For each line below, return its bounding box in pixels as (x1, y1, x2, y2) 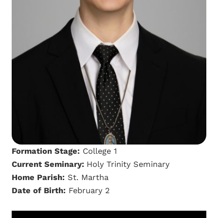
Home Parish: (12, 172, 65, 182)
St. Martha (65, 172, 109, 182)
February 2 (66, 185, 110, 195)
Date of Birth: (12, 185, 66, 195)
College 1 (80, 146, 117, 156)
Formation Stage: (12, 146, 80, 156)
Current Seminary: (12, 159, 87, 169)
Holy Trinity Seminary (87, 159, 169, 169)
